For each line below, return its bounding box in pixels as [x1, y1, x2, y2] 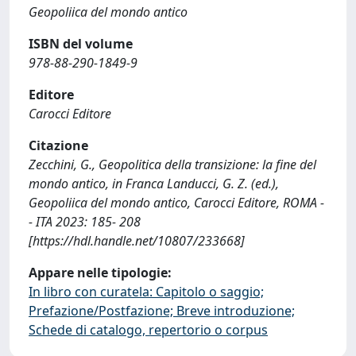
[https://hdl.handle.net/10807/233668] [29, 232, 245, 250]
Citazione [29, 137, 88, 154]
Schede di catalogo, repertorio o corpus [29, 321, 268, 339]
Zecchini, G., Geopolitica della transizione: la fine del [29, 156, 316, 173]
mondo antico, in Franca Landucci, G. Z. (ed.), [29, 175, 279, 192]
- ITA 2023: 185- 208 [29, 213, 141, 230]
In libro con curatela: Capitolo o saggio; [29, 283, 264, 300]
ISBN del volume [29, 35, 133, 52]
